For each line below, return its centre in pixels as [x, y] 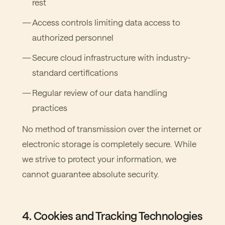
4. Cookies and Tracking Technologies [113, 215]
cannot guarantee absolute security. [91, 174]
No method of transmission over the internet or [112, 129]
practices [50, 107]
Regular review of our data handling [100, 92]
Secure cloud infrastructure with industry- [111, 57]
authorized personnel [73, 37]
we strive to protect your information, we [99, 159]
